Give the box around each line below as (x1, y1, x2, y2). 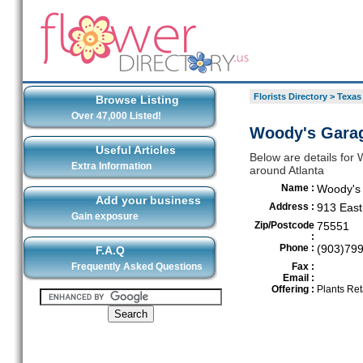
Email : (282, 272, 314, 284)
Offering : (271, 284, 314, 295)
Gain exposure (70, 211, 139, 222)
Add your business (95, 194, 201, 207)
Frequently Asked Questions (70, 261, 203, 272)
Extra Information (70, 160, 152, 172)
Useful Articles (95, 143, 176, 156)
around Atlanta (249, 164, 324, 177)
